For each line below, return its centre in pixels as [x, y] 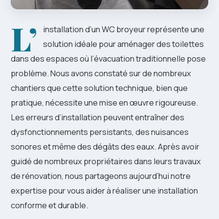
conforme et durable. [49, 205]
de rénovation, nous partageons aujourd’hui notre [101, 175]
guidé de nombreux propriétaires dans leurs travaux [106, 161]
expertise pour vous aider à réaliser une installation [104, 190]
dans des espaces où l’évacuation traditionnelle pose [108, 58]
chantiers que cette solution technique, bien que [99, 88]
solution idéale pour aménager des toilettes [123, 44]
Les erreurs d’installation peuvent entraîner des [98, 117]
